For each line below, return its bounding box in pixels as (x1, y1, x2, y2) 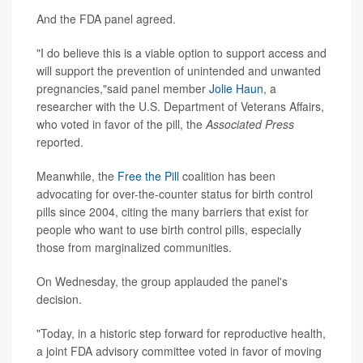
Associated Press (206, 116, 294, 133)
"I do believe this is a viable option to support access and (36, 45, 327, 62)
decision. (36, 291, 82, 308)
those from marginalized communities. (36, 239, 232, 256)
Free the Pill (117, 168, 179, 185)
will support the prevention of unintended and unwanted (36, 62, 321, 79)
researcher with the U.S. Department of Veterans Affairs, (36, 98, 324, 115)
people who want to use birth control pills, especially (36, 221, 301, 238)
